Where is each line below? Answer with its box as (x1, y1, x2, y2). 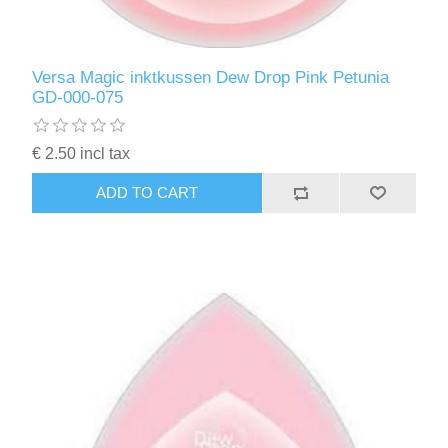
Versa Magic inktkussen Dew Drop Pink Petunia (32, 67, 390, 87)
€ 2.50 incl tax (32, 144, 131, 162)
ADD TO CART (96, 184, 199, 201)
